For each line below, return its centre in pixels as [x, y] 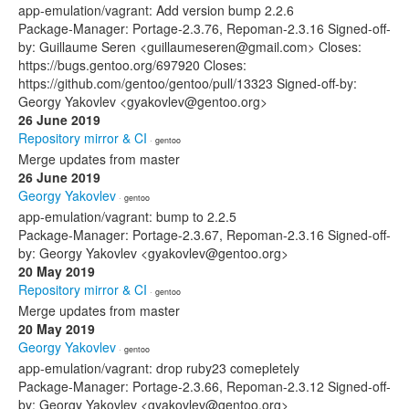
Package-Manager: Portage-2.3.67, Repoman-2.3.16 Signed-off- [204, 235]
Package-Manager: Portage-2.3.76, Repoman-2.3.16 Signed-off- [204, 28]
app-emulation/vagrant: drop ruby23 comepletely [159, 368]
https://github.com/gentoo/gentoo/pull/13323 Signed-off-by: [188, 83]
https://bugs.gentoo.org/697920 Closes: [132, 65]
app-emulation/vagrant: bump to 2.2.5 [127, 216]
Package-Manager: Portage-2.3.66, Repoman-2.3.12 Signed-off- [204, 386]
